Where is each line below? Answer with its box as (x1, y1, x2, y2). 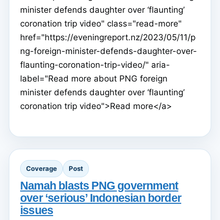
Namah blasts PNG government (20, 179, 179, 192)
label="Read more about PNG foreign (20, 74, 167, 84)
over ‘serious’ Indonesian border (20, 192, 182, 205)
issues (20, 204, 54, 217)
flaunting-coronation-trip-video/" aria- (20, 60, 170, 70)
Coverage (26, 164, 57, 172)
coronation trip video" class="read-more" (20, 19, 182, 29)
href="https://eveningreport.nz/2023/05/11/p (20, 32, 195, 43)
